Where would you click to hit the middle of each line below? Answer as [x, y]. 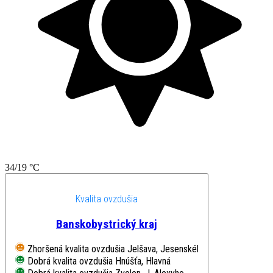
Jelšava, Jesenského [167, 249]
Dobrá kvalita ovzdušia [70, 261]
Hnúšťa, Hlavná [143, 261]
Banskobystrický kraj [107, 224]
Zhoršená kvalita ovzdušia [76, 249]
